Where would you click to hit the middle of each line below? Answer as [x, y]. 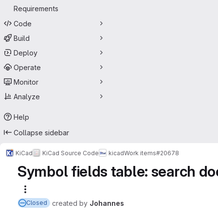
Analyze [27, 96]
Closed [37, 203]
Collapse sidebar [41, 132]
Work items [140, 153]
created [66, 203]
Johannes [107, 203]
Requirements [36, 9]
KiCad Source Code [71, 153]
